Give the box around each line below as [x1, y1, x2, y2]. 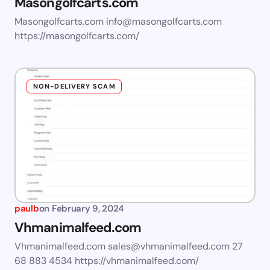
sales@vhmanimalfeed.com [108, 240, 230, 253]
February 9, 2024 [51, 202, 125, 215]
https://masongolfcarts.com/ [14, 30, 139, 43]
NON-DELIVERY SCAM [33, 82, 116, 91]
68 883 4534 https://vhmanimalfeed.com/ [14, 254, 199, 268]
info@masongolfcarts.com [106, 15, 222, 28]
